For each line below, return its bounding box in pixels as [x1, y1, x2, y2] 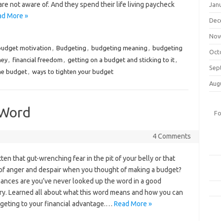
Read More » [113, 200, 152, 208]
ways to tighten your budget [32, 68, 113, 75]
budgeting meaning [91, 44, 147, 51]
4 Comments [152, 132, 191, 140]
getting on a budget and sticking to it [67, 56, 175, 63]
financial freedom [12, 56, 63, 63]
